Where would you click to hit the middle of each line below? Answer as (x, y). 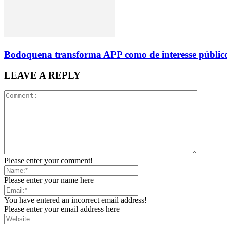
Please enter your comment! (48, 161)
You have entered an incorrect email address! (75, 200)
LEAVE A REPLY (42, 75)
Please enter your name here (49, 180)
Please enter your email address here (62, 209)
